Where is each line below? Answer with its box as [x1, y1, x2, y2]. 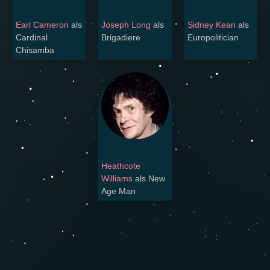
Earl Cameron [16, 20, 69, 30]
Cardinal [16, 33, 48, 43]
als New [133, 174, 166, 184]
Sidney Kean [187, 20, 236, 30]
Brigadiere [101, 33, 141, 43]
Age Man [101, 186, 136, 196]
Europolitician [187, 33, 239, 43]
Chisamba [16, 45, 54, 55]
